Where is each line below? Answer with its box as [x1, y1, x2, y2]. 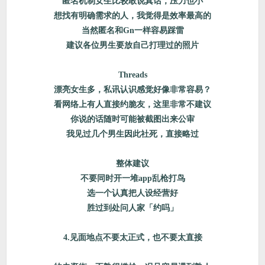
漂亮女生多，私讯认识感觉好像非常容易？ [54, 85, 211, 94]
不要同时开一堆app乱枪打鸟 [80, 174, 185, 183]
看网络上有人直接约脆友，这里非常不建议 [54, 100, 211, 109]
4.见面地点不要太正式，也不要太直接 [63, 233, 202, 242]
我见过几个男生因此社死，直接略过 [66, 130, 199, 138]
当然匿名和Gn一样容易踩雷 [81, 26, 184, 35]
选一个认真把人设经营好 [87, 189, 178, 198]
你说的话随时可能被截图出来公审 [70, 115, 195, 124]
